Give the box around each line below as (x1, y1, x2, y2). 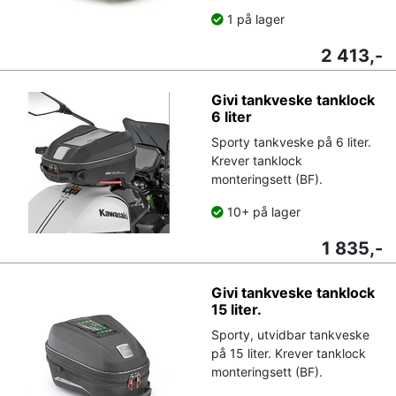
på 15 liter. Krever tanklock (211, 345, 366, 361)
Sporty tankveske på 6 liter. (211, 133, 371, 149)
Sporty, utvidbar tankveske (211, 326, 369, 342)
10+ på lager (224, 203, 301, 219)
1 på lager (224, 11, 285, 27)
